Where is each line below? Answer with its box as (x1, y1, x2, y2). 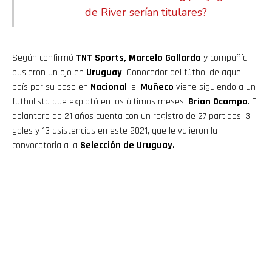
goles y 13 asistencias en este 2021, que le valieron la (12, 124, 217, 138)
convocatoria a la (12, 139, 78, 152)
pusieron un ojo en (12, 66, 86, 80)
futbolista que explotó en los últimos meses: (12, 95, 188, 109)
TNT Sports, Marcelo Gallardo (76, 52, 201, 65)
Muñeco (140, 81, 176, 94)
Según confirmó (12, 52, 76, 65)
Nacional (90, 81, 127, 94)
